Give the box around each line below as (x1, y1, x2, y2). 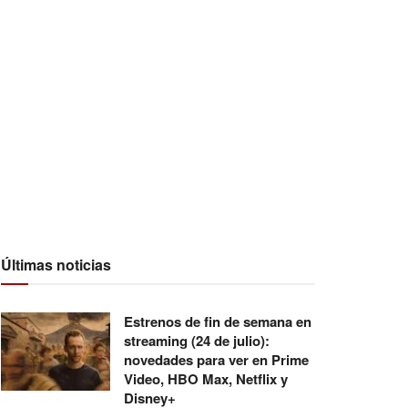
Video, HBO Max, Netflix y (124, 369, 288, 389)
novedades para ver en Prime (124, 350, 309, 370)
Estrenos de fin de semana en (124, 311, 311, 331)
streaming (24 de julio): (124, 331, 270, 351)
